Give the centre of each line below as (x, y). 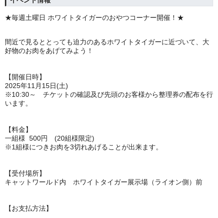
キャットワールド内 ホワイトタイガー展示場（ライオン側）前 (104, 182)
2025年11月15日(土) (38, 86)
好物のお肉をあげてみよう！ (49, 51)
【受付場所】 (25, 173)
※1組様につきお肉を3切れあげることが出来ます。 (84, 147)
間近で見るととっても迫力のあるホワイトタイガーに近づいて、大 (107, 42)
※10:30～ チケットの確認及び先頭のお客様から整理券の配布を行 (109, 94)
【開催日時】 (25, 77)
